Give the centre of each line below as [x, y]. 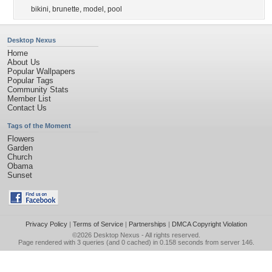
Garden [20, 148]
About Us [24, 62]
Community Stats [38, 90]
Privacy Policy [46, 224]
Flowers [21, 139]
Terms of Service [98, 224]
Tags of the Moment [39, 126]
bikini [40, 9]
